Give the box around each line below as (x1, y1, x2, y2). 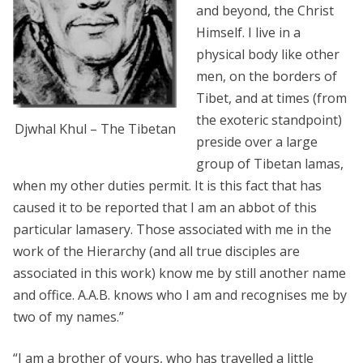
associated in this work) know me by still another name (13, 264, 346, 283)
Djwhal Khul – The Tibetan (14, 120, 176, 139)
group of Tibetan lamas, (196, 155, 344, 173)
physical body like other (196, 45, 340, 64)
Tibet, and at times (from (196, 89, 347, 108)
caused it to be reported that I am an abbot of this (13, 199, 317, 217)
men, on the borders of (196, 67, 337, 86)
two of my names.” (13, 308, 124, 327)
